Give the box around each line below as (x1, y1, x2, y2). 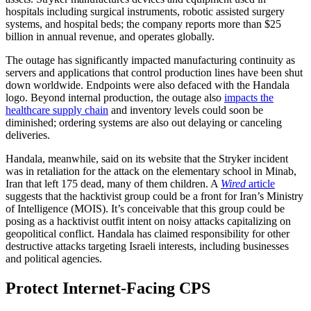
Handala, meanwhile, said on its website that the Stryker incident (6, 152, 288, 165)
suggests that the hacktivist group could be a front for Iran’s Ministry (6, 190, 303, 202)
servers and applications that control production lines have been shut (6, 66, 303, 78)
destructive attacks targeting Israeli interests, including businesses (6, 239, 289, 252)
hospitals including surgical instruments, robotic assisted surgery (6, 5, 285, 17)
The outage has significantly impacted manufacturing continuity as (6, 53, 295, 66)
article (246, 177, 275, 190)
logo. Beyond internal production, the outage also (6, 91, 224, 103)
